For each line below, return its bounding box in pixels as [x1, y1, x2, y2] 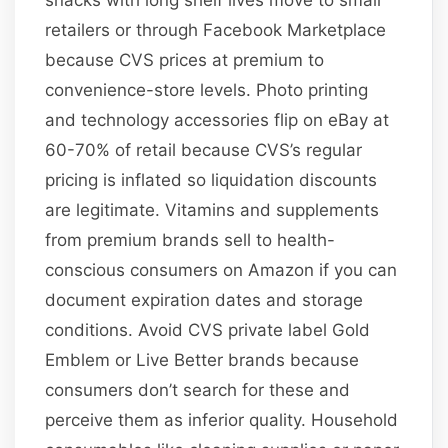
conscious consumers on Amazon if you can [45, 259, 398, 280]
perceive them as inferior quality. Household [45, 409, 399, 430]
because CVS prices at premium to [45, 49, 325, 70]
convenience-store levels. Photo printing [45, 79, 369, 100]
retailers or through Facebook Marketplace [45, 19, 387, 40]
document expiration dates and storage [45, 289, 364, 310]
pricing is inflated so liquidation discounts [45, 169, 378, 190]
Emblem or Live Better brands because [45, 349, 360, 370]
